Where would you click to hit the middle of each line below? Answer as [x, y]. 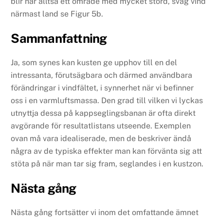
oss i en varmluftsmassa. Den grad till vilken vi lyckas [107, 101]
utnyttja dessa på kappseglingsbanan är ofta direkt [103, 113]
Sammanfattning [59, 39]
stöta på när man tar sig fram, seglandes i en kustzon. [107, 164]
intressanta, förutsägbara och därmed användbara [102, 75]
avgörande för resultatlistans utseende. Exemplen [101, 126]
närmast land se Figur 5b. [57, 14]
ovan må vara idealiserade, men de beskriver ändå [101, 139]
